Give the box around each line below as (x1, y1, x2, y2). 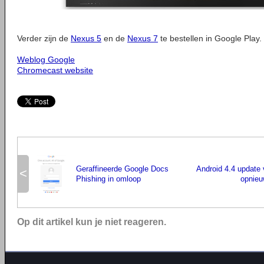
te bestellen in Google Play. (158, 34, 262, 43)
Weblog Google (17, 55, 75, 64)
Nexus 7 (127, 34, 158, 43)
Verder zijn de (17, 34, 71, 43)
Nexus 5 (71, 34, 101, 43)
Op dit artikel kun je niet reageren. (17, 217, 166, 227)
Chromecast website (17, 65, 93, 75)
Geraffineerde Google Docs (76, 164, 169, 173)
